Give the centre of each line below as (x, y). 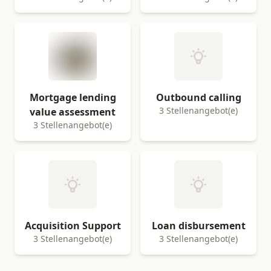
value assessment (73, 112)
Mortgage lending (73, 97)
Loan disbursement (198, 226)
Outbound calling (198, 97)
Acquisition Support (73, 226)
